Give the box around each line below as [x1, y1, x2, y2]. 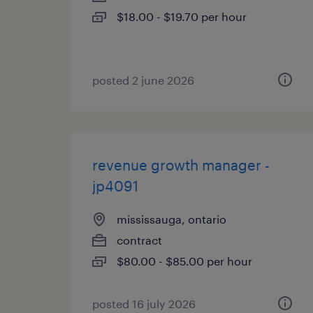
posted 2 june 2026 [92, 73, 194, 87]
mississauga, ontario [117, 212, 226, 226]
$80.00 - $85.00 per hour [117, 254, 252, 268]
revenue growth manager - [92, 156, 270, 173]
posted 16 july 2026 [92, 297, 196, 310]
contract [117, 233, 162, 247]
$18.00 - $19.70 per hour [117, 10, 247, 23]
